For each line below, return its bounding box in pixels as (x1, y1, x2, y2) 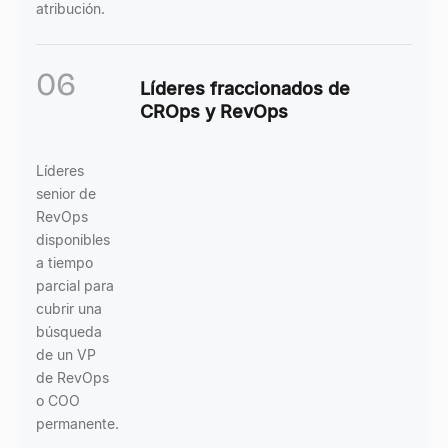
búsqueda (36, 323, 102, 340)
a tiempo (36, 254, 93, 271)
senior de (36, 185, 96, 202)
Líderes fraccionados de (140, 78, 350, 99)
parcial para (36, 277, 114, 294)
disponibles (36, 231, 110, 248)
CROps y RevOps (140, 101, 288, 122)
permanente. (36, 415, 119, 432)
